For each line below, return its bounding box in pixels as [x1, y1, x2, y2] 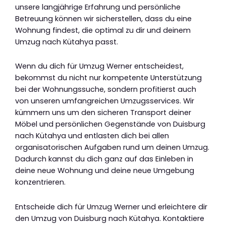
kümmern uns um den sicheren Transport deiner [15, 107, 191, 118]
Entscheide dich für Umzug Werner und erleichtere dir [15, 201, 207, 212]
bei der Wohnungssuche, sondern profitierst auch [15, 84, 196, 95]
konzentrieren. [15, 177, 66, 188]
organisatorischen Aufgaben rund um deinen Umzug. [15, 142, 209, 153]
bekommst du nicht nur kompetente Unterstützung [15, 73, 202, 83]
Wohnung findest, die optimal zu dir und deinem [15, 25, 191, 35]
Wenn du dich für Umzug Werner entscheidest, [15, 61, 184, 72]
